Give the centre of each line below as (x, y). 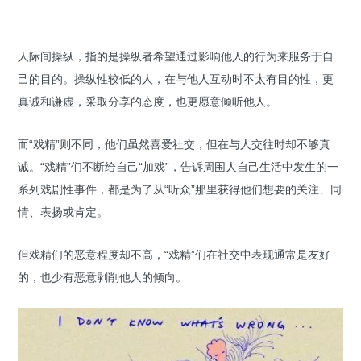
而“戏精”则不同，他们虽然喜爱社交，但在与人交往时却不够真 (174, 144)
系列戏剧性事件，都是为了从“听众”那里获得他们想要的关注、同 (180, 189)
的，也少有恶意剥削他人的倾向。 (102, 277)
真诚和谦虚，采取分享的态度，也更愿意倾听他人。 (147, 101)
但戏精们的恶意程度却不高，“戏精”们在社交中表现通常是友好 (174, 254)
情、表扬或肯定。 (63, 212)
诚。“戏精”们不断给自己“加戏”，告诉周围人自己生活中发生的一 (178, 166)
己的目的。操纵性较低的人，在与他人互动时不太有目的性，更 (176, 79)
